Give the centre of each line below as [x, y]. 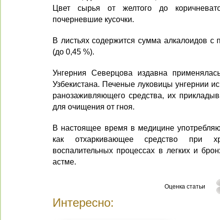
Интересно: [83, 203]
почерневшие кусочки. [93, 19]
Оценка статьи [185, 187]
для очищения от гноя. [94, 107]
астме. [64, 162]
